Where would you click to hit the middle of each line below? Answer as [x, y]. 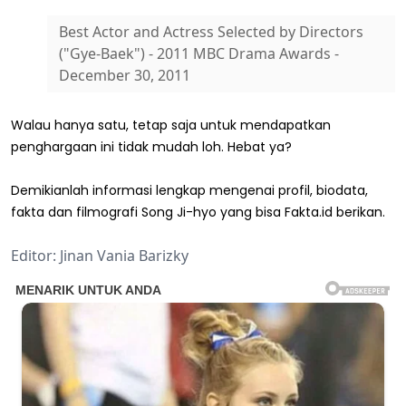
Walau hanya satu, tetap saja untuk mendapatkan [171, 125]
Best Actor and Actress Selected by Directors [211, 32]
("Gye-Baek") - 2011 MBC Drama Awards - [198, 54]
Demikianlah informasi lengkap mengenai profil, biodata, [189, 190]
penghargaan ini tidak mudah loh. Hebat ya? [151, 146]
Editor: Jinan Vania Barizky [100, 255]
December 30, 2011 [124, 76]
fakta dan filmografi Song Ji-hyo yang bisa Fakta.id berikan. [198, 212]
